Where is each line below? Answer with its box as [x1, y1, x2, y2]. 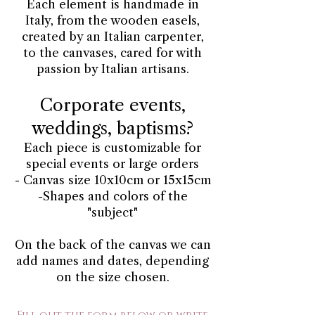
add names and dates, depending [16, 253, 209, 268]
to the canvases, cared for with [23, 45, 202, 60]
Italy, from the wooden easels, [25, 13, 200, 27]
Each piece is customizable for [24, 140, 201, 155]
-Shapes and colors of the [37, 188, 188, 203]
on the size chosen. [56, 269, 169, 284]
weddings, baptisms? [32, 117, 193, 139]
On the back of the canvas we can [14, 237, 211, 252]
